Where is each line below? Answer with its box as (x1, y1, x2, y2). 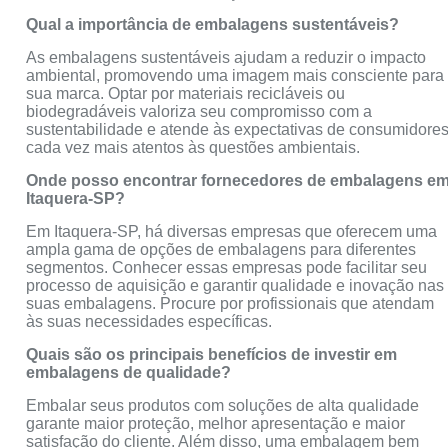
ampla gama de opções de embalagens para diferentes (26, 241, 417, 259)
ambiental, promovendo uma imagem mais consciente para (26, 67, 445, 85)
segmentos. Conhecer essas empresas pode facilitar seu (26, 259, 428, 277)
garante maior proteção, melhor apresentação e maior (26, 415, 406, 433)
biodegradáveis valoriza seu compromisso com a (26, 103, 373, 121)
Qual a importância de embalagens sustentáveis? (26, 16, 400, 34)
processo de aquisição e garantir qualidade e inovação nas (26, 277, 445, 295)
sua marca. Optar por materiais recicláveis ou (26, 85, 346, 103)
